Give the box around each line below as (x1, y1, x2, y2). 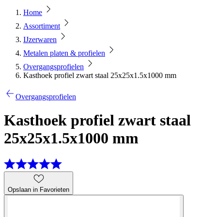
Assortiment (23, 22, 60, 30)
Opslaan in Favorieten (8, 186, 69, 193)
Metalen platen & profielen (23, 49, 105, 57)
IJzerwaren (23, 35, 57, 44)
